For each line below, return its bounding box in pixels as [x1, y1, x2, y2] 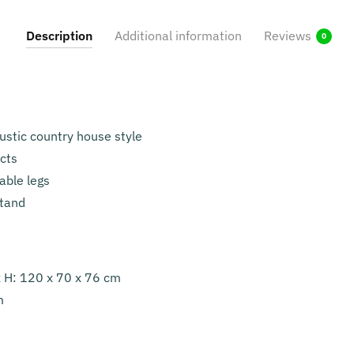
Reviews [263, 27, 311, 43]
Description [25, 27, 92, 43]
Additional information [114, 27, 242, 43]
